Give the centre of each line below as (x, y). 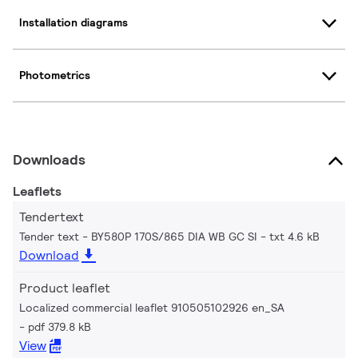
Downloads (49, 159)
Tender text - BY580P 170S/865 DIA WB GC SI (138, 236)
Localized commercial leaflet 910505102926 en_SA (152, 307)
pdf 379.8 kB (60, 326)
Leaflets (37, 191)
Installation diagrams (74, 23)
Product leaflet (65, 288)
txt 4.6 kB (294, 236)
